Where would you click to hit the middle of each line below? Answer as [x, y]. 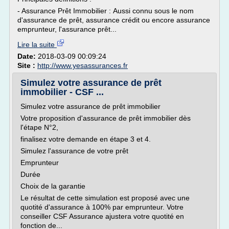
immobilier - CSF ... [62, 92]
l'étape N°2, [39, 127]
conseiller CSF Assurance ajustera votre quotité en [102, 216]
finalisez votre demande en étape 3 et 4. [86, 139]
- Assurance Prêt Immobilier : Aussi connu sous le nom [106, 11]
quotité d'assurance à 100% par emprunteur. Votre [102, 207]
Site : [27, 65]
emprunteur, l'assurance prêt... [67, 29]
